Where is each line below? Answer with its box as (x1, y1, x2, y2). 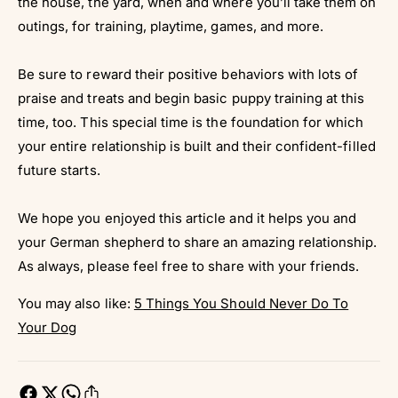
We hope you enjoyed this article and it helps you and (18, 209, 357, 227)
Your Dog (18, 318, 77, 336)
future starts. (18, 161, 100, 179)
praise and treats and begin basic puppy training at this (18, 89, 365, 107)
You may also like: (18, 294, 134, 312)
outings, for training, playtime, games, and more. (18, 17, 324, 35)
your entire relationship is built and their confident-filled (18, 137, 376, 155)
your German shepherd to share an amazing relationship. (18, 233, 378, 251)
